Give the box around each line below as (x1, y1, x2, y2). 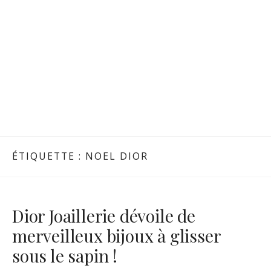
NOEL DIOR (85, 149, 148, 163)
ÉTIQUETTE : (12, 149, 85, 163)
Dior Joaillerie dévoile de (12, 204, 195, 227)
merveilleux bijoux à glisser (12, 224, 221, 247)
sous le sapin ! (12, 244, 118, 267)
